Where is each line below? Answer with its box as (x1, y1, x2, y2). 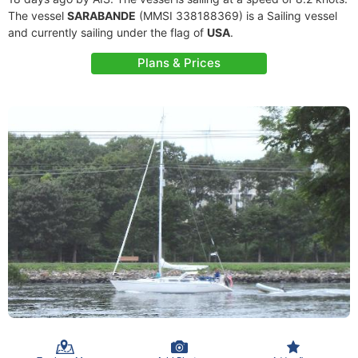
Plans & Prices (137, 55, 221, 70)
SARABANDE (67, 9, 136, 22)
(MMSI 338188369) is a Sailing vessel (136, 9, 337, 22)
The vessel (8, 9, 67, 22)
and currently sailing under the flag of (8, 26, 207, 39)
